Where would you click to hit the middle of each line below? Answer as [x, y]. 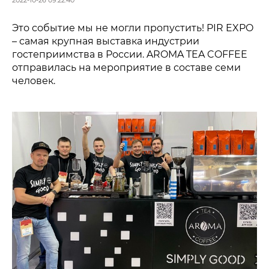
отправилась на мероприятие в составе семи [126, 68]
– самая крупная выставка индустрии [106, 41]
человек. [34, 81]
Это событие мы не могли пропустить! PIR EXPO [133, 28]
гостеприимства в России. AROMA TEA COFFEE [130, 54]
